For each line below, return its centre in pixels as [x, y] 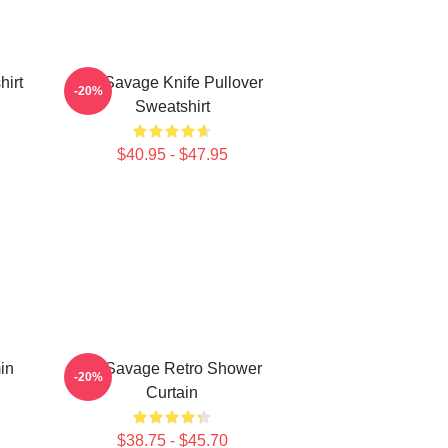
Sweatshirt [172, 106]
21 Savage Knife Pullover [172, 82]
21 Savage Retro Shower [172, 368]
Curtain [172, 392]
